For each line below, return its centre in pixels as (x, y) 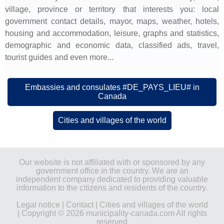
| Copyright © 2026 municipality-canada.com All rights (112, 213)
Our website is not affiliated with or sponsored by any (112, 162)
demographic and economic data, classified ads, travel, (112, 45)
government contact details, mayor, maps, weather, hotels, (112, 21)
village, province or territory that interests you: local (112, 9)
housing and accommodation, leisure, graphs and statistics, (112, 33)
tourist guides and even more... (59, 57)
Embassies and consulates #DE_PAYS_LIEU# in (112, 87)
